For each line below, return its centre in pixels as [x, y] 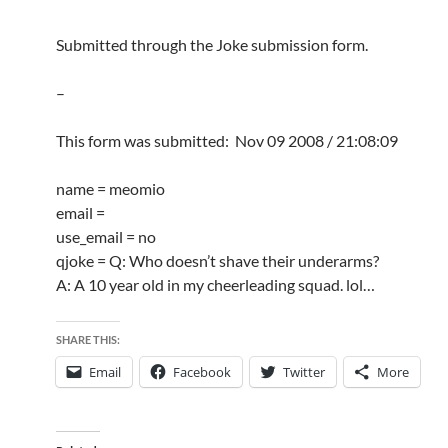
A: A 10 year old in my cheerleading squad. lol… [215, 284]
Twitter [304, 372]
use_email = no [106, 236]
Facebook [202, 372]
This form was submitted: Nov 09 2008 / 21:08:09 [227, 140]
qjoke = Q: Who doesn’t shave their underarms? [217, 260]
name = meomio [110, 188]
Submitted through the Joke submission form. [212, 44]
